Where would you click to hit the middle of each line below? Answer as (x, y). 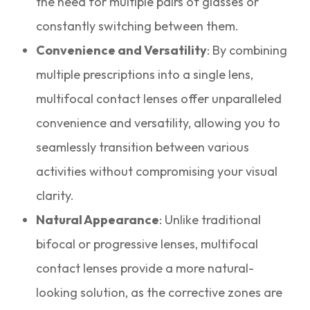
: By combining (247, 51)
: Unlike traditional (210, 220)
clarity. (55, 196)
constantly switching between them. (138, 26)
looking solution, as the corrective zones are (159, 293)
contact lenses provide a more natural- (145, 268)
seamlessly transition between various (143, 147)
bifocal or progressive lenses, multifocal (147, 244)
